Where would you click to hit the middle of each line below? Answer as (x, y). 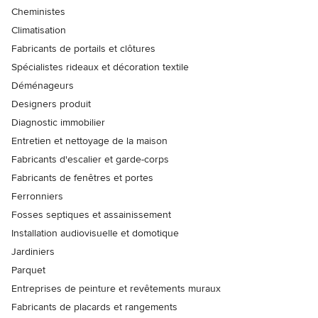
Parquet (28, 270)
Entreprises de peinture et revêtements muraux (116, 288)
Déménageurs (43, 85)
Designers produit (51, 104)
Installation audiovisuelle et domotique (95, 233)
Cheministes (38, 11)
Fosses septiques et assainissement (91, 214)
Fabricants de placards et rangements (94, 307)
